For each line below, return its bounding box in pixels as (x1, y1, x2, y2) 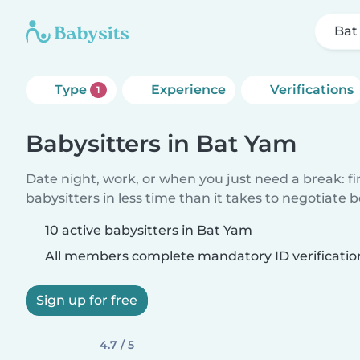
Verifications (269, 82, 354, 97)
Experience (150, 82, 226, 97)
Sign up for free (36, 292, 137, 308)
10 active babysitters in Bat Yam (45, 223, 252, 238)
